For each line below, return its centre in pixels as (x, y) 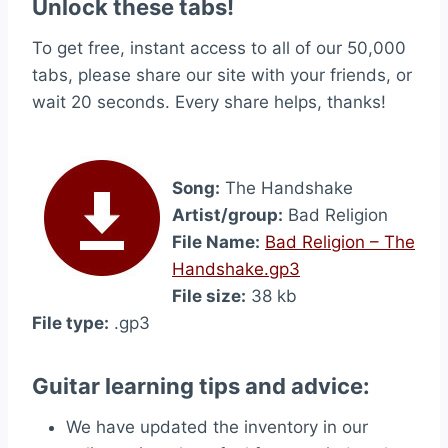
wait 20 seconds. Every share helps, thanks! (209, 102)
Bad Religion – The (340, 242)
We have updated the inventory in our (217, 427)
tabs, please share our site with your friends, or (222, 75)
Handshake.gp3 (236, 269)
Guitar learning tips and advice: (201, 386)
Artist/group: (227, 215)
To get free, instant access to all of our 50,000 (219, 48)
